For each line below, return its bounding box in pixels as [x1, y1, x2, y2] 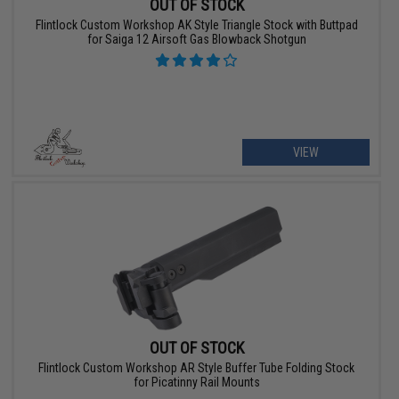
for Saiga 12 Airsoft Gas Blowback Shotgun [86, 32, 306, 47]
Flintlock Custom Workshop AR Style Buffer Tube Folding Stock [38, 360, 355, 375]
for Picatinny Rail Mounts [133, 374, 260, 389]
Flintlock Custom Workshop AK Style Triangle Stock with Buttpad [35, 18, 358, 33]
